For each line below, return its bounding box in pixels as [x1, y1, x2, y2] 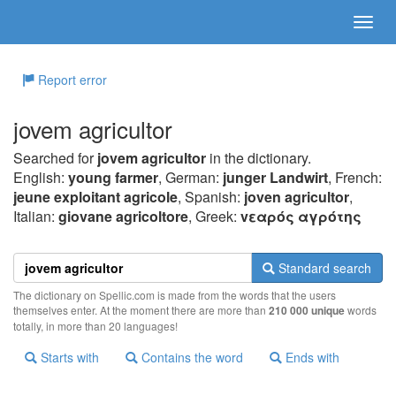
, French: [328, 167, 382, 187]
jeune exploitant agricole [13, 187, 178, 207]
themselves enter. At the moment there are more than [13, 302, 269, 317]
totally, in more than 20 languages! [13, 318, 178, 333]
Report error [34, 71, 107, 88]
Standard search [275, 259, 371, 277]
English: [13, 167, 68, 187]
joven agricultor [244, 187, 349, 207]
